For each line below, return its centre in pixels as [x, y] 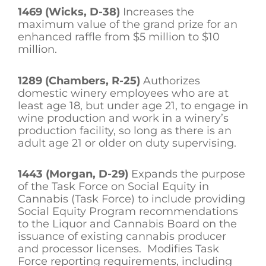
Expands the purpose [187, 174]
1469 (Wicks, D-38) [69, 12]
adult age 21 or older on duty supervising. [127, 143]
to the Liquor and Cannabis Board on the [127, 224]
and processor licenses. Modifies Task [118, 249]
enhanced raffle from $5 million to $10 [119, 37]
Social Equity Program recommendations [128, 212]
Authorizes [170, 80]
